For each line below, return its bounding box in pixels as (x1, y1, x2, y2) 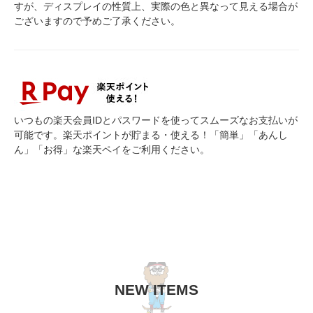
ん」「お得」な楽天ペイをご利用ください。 (14, 143, 210, 155)
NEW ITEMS (115, 281, 198, 298)
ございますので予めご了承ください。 (14, 15, 180, 27)
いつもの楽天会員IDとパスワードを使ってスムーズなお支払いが (14, 114, 298, 126)
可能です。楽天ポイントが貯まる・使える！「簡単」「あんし (14, 129, 288, 140)
